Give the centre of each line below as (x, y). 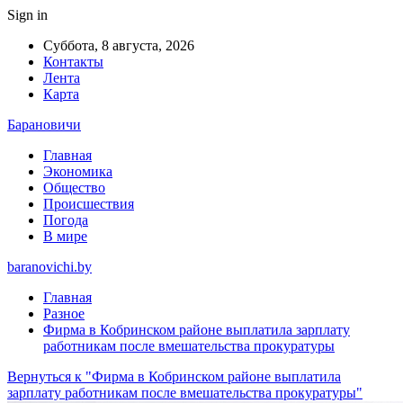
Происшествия (89, 204)
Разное (64, 313)
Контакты (73, 62)
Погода (66, 220)
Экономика (78, 171)
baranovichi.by (49, 267)
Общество (74, 188)
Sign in (27, 15)
